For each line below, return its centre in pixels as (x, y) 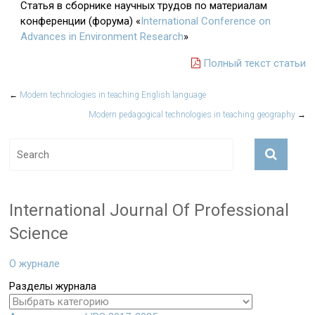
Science (39, 233)
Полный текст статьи (253, 63)
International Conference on (206, 21)
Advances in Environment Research (102, 37)
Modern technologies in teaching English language (112, 95)
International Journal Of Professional (149, 210)
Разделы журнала (53, 286)
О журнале (35, 264)
